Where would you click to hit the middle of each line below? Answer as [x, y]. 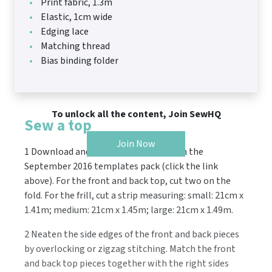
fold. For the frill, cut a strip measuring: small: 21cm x [134, 196]
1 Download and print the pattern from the [114, 152]
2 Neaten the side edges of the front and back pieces [132, 235]
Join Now [136, 144]
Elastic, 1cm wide [76, 17]
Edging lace [64, 32]
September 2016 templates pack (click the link [121, 167]
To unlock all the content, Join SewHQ [136, 114]
